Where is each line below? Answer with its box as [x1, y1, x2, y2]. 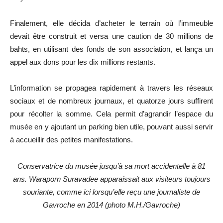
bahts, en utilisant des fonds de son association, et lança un [10, 44, 213, 53]
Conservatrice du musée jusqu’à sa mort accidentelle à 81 [17, 161, 206, 170]
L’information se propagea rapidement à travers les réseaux [10, 83, 213, 92]
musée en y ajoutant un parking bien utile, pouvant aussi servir [10, 122, 213, 131]
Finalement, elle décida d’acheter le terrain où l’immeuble [10, 18, 213, 27]
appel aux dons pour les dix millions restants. [10, 57, 155, 66]
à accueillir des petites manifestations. [10, 135, 133, 144]
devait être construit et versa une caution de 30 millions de [10, 31, 213, 40]
